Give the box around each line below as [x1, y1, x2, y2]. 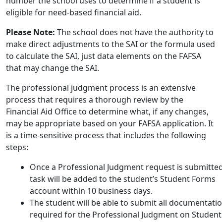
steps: [6, 141, 28, 153]
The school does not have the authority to [55, 26, 214, 38]
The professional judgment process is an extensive [6, 82, 196, 93]
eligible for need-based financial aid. [6, 6, 141, 18]
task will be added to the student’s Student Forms [30, 173, 216, 184]
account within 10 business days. [30, 185, 153, 196]
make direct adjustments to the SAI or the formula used [6, 38, 215, 50]
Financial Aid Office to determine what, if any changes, [6, 106, 209, 117]
